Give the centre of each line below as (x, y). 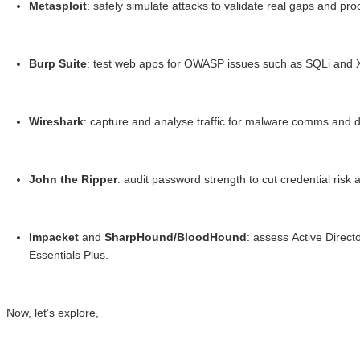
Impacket (54, 237)
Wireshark (56, 122)
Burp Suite (58, 64)
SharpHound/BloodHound (176, 237)
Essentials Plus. (69, 255)
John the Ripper (73, 180)
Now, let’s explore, (53, 313)
